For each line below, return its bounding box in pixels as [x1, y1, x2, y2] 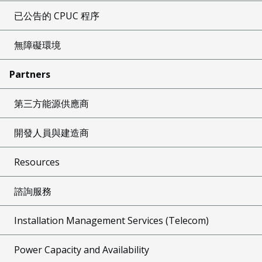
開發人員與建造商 [14, 126, 89, 139]
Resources [14, 155, 60, 168]
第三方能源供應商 [14, 96, 89, 110]
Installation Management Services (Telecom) [14, 213, 209, 227]
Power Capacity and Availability [14, 243, 149, 256]
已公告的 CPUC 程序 [14, 9, 99, 22]
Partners [9, 67, 50, 81]
